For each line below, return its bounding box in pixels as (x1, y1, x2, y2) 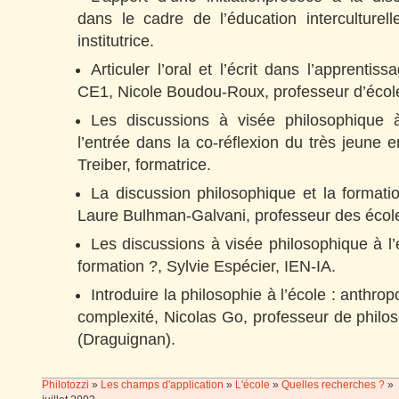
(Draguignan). (77, 330, 175, 348)
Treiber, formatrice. (77, 156, 211, 174)
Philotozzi (42, 379, 92, 391)
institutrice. (77, 32, 154, 50)
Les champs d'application (101, 379, 224, 391)
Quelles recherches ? (281, 379, 385, 391)
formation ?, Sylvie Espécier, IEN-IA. (77, 257, 336, 275)
